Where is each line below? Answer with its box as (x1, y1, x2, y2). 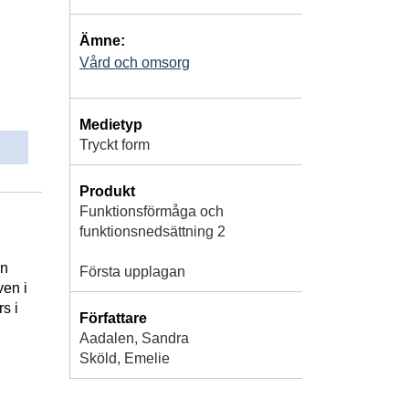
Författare (79, 309, 147, 326)
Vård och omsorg (79, 54, 190, 70)
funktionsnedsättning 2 (79, 223, 225, 239)
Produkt (79, 183, 135, 199)
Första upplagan (79, 263, 185, 279)
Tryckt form (79, 136, 150, 152)
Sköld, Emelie (79, 350, 170, 366)
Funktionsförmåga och (79, 203, 224, 219)
